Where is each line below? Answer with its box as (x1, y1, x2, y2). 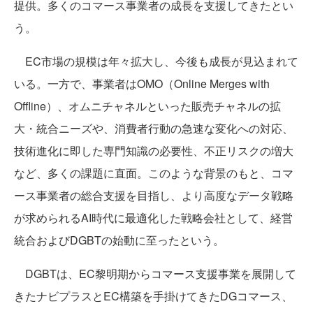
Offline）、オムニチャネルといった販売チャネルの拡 (14, 98, 281, 115)
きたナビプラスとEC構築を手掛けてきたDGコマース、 (14, 288, 293, 305)
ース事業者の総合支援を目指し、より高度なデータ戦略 (14, 187, 293, 204)
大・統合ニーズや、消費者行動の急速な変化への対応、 (14, 120, 293, 137)
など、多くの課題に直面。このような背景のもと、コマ (14, 165, 293, 182)
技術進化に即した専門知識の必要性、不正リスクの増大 (14, 143, 293, 159)
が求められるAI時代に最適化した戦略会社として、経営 (14, 210, 293, 226)
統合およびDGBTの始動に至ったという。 (14, 232, 224, 249)
